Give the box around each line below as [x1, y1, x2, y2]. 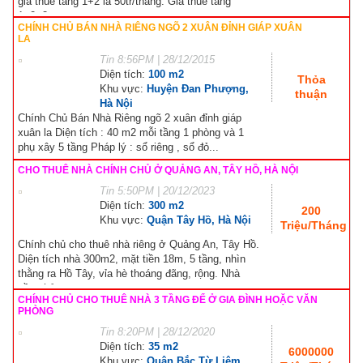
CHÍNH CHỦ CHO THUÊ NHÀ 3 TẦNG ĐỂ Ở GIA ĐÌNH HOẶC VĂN [18, 293, 318, 305]
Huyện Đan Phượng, [147, 82, 249, 95]
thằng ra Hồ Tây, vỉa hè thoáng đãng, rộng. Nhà [18, 267, 240, 280]
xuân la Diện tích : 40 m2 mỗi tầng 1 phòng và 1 [18, 126, 244, 139]
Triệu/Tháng [280, 218, 348, 232]
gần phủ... [18, 281, 65, 294]
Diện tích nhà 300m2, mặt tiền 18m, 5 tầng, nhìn [18, 252, 246, 265]
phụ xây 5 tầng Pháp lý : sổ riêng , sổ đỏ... [18, 140, 219, 153]
